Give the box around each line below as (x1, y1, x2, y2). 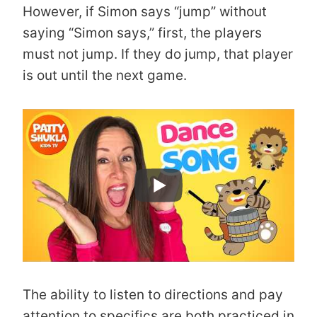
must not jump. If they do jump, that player (23, 45, 293, 62)
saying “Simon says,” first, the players (23, 24, 262, 41)
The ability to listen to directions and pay (23, 286, 283, 303)
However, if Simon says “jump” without (23, 3, 267, 20)
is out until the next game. (23, 67, 187, 83)
